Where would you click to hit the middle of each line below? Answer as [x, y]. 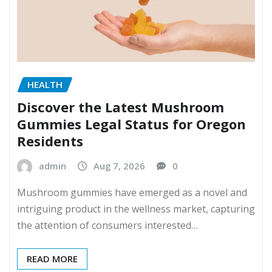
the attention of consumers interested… [107, 225]
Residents [50, 141]
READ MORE [52, 258]
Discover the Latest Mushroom [121, 107]
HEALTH [45, 85]
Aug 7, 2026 [119, 165]
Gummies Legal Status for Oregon [131, 124]
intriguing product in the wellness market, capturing [136, 209]
